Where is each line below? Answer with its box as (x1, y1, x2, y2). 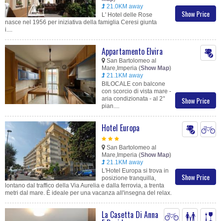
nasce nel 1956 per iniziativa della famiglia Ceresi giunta (5, 19, 157, 26)
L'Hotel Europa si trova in (102, 167, 169, 175)
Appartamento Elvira (102, 45, 163, 58)
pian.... (102, 103, 119, 110)
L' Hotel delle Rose (102, 11, 152, 19)
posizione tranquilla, (102, 175, 156, 182)
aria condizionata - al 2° (102, 95, 165, 103)
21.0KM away (105, 3, 143, 10)
